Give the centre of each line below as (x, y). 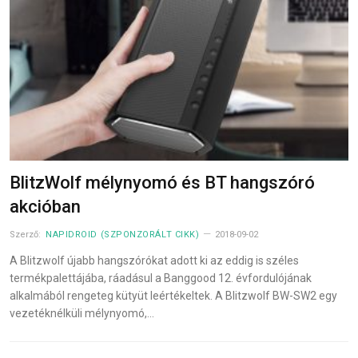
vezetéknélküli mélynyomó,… (82, 314)
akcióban (45, 207)
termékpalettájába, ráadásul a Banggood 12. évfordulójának (161, 278)
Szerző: (26, 235)
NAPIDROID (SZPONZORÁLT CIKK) (123, 235)
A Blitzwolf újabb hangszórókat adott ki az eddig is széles (154, 261)
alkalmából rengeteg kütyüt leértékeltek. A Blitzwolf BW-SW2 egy (173, 296)
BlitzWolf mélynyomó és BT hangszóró (162, 183)
